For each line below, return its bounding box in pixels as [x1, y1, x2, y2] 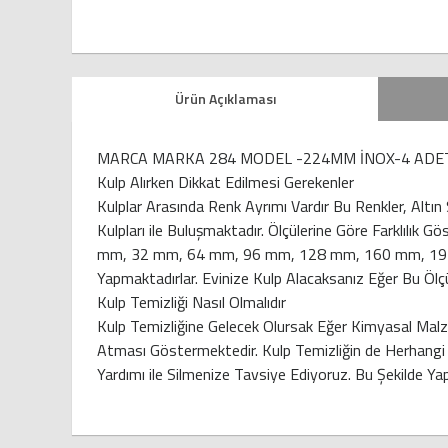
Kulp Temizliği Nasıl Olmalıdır [97, 290, 286, 315]
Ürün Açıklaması [174, 88, 276, 110]
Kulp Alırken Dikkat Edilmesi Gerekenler [97, 170, 354, 195]
